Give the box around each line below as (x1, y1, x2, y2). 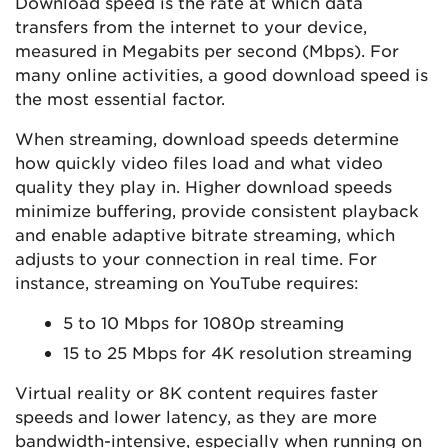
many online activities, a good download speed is (15, 64, 428, 85)
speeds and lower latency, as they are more (15, 406, 377, 427)
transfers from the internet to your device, (15, 16, 367, 37)
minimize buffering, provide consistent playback (15, 200, 419, 221)
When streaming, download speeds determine (15, 128, 399, 149)
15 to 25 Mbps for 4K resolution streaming (63, 342, 412, 363)
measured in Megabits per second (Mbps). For (15, 40, 399, 61)
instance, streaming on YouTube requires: (15, 272, 359, 293)
